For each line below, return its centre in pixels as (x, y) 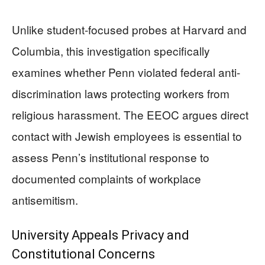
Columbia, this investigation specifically (111, 51)
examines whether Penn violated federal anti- (126, 72)
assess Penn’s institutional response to (111, 157)
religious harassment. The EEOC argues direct (130, 114)
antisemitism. (45, 200)
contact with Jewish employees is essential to (127, 136)
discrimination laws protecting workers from (121, 93)
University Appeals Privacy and (101, 235)
